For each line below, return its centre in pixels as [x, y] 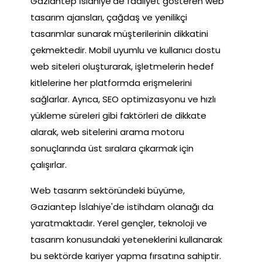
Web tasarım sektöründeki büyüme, [108, 190]
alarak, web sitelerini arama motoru [107, 132]
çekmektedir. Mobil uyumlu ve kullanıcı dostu [125, 50]
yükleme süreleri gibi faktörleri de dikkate [118, 115]
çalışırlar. [49, 164]
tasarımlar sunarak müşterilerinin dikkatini [119, 33]
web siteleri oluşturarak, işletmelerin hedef [122, 66]
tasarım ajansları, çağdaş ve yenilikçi [109, 17]
